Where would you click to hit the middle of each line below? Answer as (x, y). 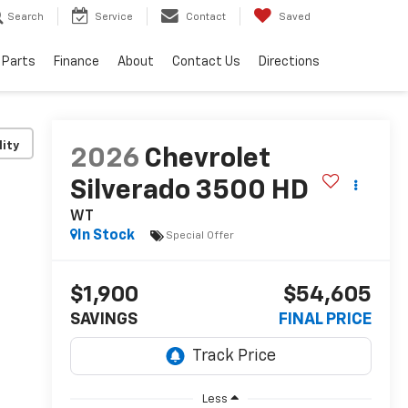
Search (25, 17)
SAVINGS (103, 320)
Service (114, 17)
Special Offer (199, 235)
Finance (76, 62)
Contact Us (206, 62)
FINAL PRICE (325, 320)
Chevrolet (207, 160)
